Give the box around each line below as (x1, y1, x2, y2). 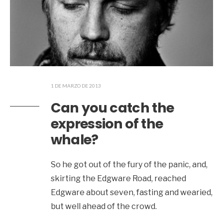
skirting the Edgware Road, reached (50, 173, 186, 183)
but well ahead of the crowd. (50, 201, 157, 211)
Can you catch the (50, 98, 174, 117)
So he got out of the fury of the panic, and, (50, 159, 208, 169)
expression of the (50, 114, 163, 133)
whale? (50, 130, 99, 149)
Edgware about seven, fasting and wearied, (50, 187, 213, 197)
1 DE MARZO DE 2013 (50, 82, 101, 89)
